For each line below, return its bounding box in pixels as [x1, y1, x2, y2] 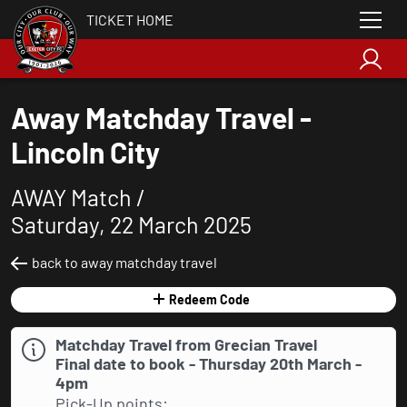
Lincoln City [11, 134, 160, 169]
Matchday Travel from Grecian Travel [55, 334, 317, 354]
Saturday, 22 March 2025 [11, 211, 252, 238]
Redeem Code [169, 292, 250, 307]
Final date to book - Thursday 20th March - [55, 353, 362, 373]
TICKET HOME [86, 10, 174, 28]
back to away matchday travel [32, 253, 217, 271]
